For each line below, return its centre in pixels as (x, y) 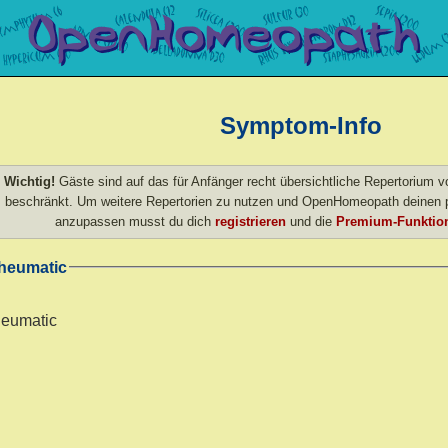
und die (311, 221)
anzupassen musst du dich (135, 221)
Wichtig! (29, 181)
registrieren (250, 221)
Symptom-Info (301, 125)
